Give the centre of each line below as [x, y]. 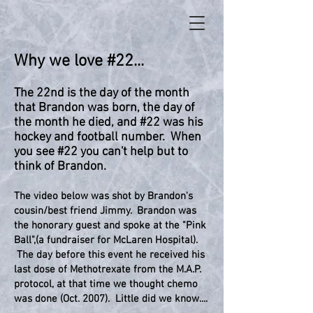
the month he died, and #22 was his [109, 123]
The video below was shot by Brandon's [103, 196]
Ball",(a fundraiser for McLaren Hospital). [106, 240]
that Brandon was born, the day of [104, 108]
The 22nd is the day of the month [102, 93]
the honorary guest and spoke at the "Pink [110, 226]
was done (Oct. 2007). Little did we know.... [111, 299]
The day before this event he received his [109, 255]
